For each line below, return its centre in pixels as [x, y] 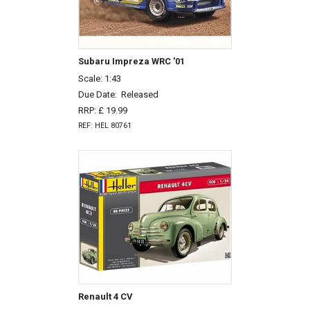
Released [139, 94]
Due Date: [99, 94]
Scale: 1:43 [99, 79]
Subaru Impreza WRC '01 [131, 62]
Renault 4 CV [105, 297]
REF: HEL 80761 [104, 126]
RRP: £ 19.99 [102, 110]
